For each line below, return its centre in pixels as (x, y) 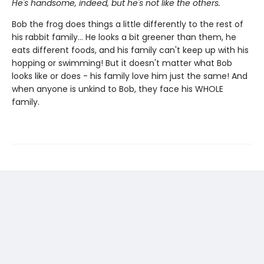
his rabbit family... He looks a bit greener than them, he (124, 37)
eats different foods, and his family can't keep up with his (130, 50)
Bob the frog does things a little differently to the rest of (128, 24)
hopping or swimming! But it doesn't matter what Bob (122, 63)
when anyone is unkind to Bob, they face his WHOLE (118, 89)
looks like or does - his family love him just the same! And (130, 76)
